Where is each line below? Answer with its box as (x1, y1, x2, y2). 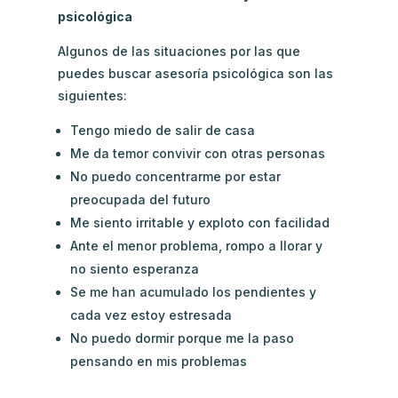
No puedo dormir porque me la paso (69, 330, 294, 346)
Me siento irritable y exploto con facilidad (69, 215, 330, 231)
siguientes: (57, 88, 127, 104)
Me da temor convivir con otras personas (69, 146, 325, 162)
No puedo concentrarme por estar (69, 169, 281, 185)
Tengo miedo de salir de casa (69, 123, 255, 139)
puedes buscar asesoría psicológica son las (57, 66, 333, 82)
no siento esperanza (69, 261, 199, 277)
